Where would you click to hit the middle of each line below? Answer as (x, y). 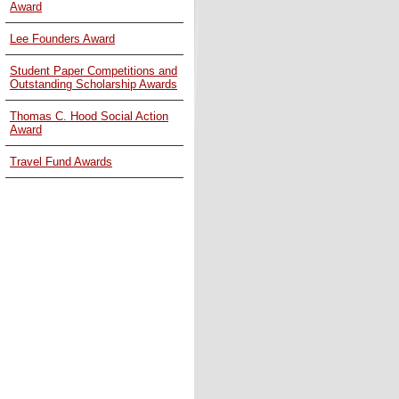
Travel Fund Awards (61, 162)
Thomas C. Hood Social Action (89, 116)
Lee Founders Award (62, 39)
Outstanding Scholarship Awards (94, 84)
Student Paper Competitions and (94, 71)
